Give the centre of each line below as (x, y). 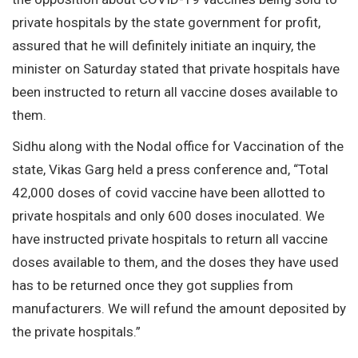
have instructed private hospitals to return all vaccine (170, 239)
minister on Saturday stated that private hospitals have (176, 68)
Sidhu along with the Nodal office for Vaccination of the (178, 146)
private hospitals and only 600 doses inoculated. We (168, 215)
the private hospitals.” (76, 331)
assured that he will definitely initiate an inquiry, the (164, 45)
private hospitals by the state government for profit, (166, 22)
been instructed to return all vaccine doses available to (175, 91)
